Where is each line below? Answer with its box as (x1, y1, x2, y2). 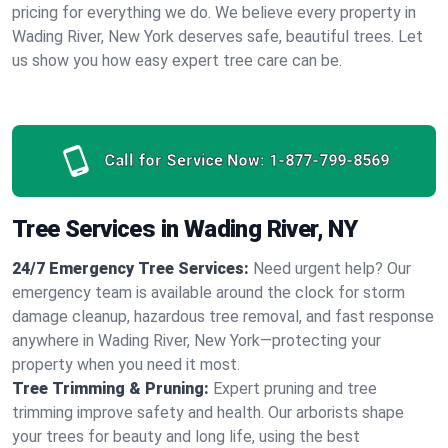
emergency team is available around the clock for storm (12, 283, 405, 302)
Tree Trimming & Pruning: (12, 379, 209, 398)
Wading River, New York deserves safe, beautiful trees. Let (12, 27, 423, 46)
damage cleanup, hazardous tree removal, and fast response (12, 307, 434, 326)
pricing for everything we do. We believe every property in (12, 3, 416, 22)
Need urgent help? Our (253, 259, 411, 278)
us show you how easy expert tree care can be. (12, 51, 342, 70)
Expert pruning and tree (213, 379, 377, 398)
